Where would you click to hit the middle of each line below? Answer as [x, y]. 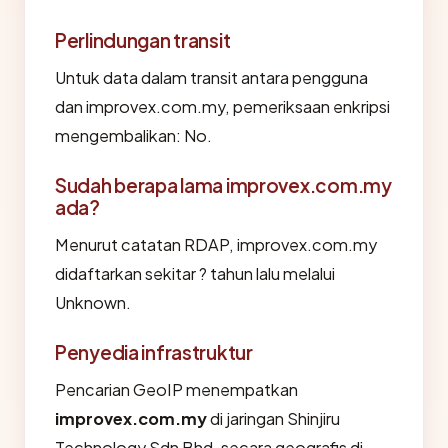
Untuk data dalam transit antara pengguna [211, 77]
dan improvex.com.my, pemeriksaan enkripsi [222, 106]
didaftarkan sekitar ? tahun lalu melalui [195, 273]
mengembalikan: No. [133, 135]
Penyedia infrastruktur [154, 352]
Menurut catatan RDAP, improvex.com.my [216, 244]
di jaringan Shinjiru [273, 418]
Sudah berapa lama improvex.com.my [223, 185]
